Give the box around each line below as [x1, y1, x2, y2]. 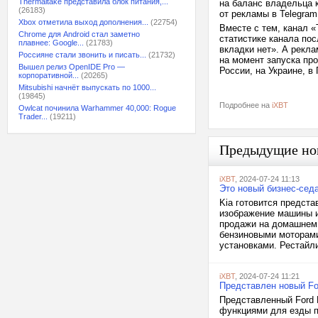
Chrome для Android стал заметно [18, 30, 140, 38]
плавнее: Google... [18, 38, 84, 47]
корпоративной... [18, 71, 79, 79]
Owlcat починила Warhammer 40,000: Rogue [18, 104, 176, 112]
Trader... [18, 112, 48, 121]
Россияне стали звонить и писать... [18, 50, 146, 59]
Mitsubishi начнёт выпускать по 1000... [18, 83, 156, 92]
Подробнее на [219, 101, 272, 109]
